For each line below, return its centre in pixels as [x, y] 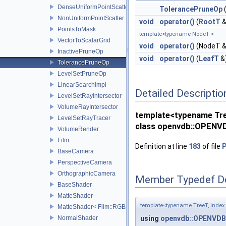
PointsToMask [77, 29]
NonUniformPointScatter [91, 18]
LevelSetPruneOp [82, 73]
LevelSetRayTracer [84, 118]
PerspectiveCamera [85, 162]
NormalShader [78, 218]
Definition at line [162, 146]
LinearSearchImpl [82, 84]
